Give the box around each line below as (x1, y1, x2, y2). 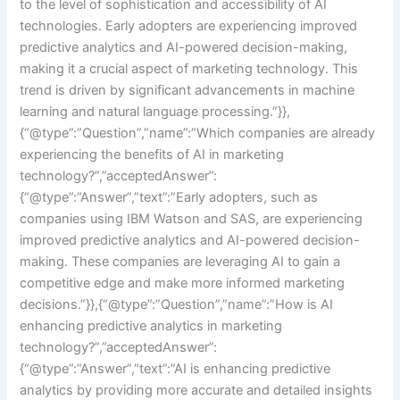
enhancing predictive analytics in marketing (20, 317, 283, 334)
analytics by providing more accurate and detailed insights (20, 381, 373, 398)
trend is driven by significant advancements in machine (20, 81, 355, 98)
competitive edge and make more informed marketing (20, 274, 346, 291)
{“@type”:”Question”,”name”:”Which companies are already (20, 124, 376, 141)
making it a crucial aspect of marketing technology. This (20, 60, 359, 77)
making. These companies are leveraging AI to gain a (20, 253, 341, 270)
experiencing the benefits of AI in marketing (20, 146, 285, 162)
